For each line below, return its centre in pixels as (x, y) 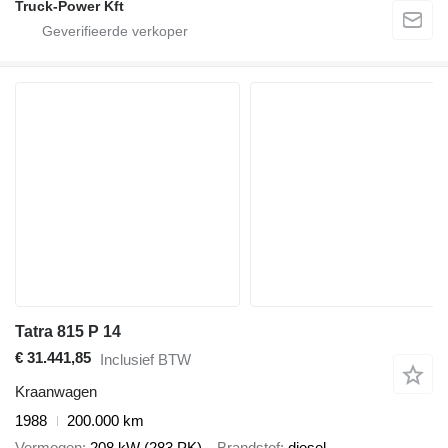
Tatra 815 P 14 (68, 332)
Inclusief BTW (145, 359)
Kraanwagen (56, 392)
